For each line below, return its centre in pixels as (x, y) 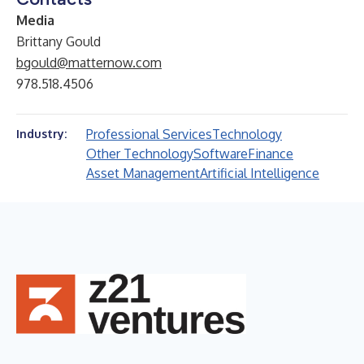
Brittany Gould (58, 41)
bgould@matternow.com (89, 63)
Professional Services (149, 134)
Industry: (41, 134)
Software (221, 154)
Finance (271, 154)
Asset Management (143, 173)
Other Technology (140, 154)
